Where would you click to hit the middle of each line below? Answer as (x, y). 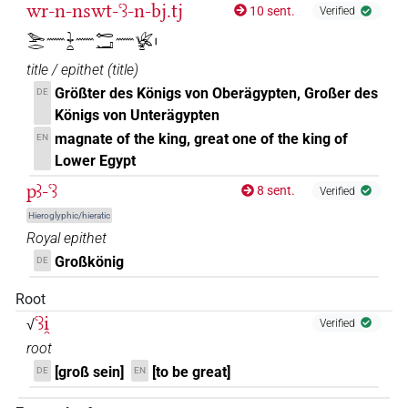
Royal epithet (66, 239)
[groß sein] (90, 372)
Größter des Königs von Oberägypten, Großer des (217, 93)
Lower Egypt (96, 160)
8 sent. (276, 191)
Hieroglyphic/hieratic (70, 216)
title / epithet (65, 69)
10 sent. (273, 10)
